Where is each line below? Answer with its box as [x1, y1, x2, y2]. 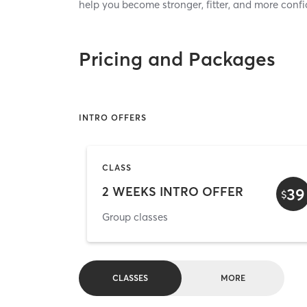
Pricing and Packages [79, 47, 276, 71]
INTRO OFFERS [79, 112, 147, 123]
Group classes [102, 210, 168, 223]
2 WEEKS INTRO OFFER [102, 183, 243, 199]
